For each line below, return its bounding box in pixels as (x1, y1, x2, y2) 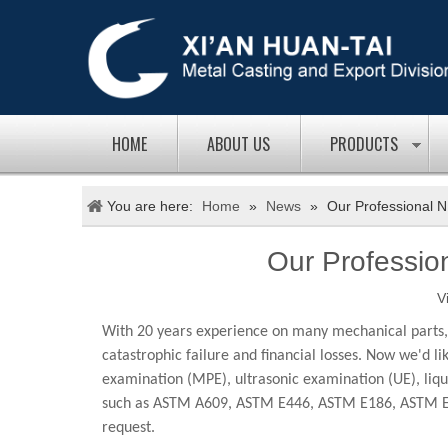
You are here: (107, 198, 193, 214)
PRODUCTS (330, 132, 398, 156)
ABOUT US (207, 132, 270, 156)
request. (102, 420, 155, 436)
